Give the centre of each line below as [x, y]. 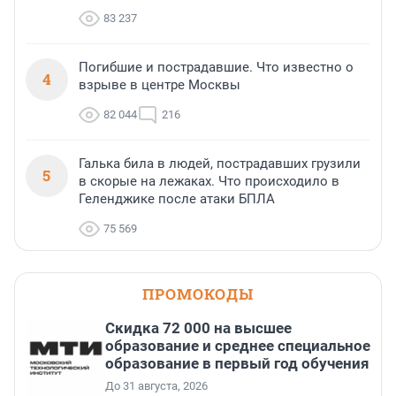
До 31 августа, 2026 [156, 386]
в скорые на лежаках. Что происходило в [209, 182]
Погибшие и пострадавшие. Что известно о [216, 68]
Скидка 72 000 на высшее [198, 328]
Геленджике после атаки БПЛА [177, 199]
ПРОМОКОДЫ [198, 294]
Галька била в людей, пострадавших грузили [220, 164]
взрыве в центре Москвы [160, 85]
